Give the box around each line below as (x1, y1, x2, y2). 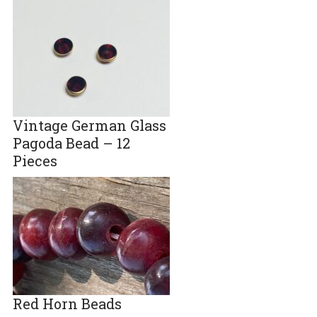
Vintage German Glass (12, 116, 166, 135)
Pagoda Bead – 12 (12, 134, 130, 153)
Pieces (12, 151, 57, 171)
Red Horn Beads (12, 294, 122, 313)
